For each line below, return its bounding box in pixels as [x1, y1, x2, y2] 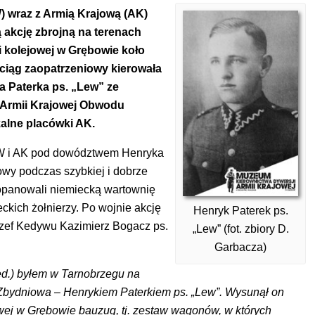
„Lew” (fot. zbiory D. [192, 223, 289, 236]
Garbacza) [214, 241, 266, 254]
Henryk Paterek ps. [193, 205, 288, 217]
